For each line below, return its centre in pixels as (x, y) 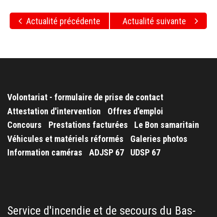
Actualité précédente (63, 21)
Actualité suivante (155, 21)
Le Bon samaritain (167, 125)
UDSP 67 (145, 153)
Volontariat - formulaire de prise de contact (85, 97)
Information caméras (45, 153)
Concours (24, 125)
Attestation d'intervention (54, 111)
